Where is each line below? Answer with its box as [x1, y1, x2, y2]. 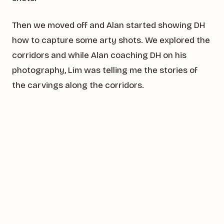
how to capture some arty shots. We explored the [12, 35, 210, 46]
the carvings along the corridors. [12, 80, 144, 91]
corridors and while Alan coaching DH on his [12, 50, 186, 61]
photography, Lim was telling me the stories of [12, 65, 197, 76]
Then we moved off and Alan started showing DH [12, 20, 205, 31]
